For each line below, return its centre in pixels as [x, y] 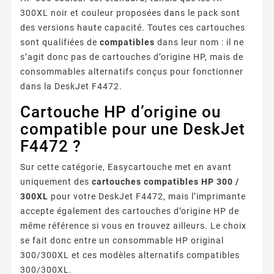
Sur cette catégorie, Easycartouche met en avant [126, 167]
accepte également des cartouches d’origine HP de [130, 211]
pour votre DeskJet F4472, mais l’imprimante [147, 196]
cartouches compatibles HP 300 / [165, 181]
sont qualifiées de [60, 42]
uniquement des [56, 181]
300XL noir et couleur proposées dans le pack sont [130, 13]
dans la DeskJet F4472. [71, 86]
